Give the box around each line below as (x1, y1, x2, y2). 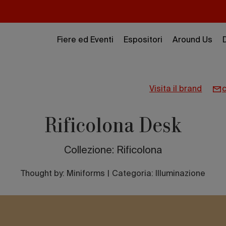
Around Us (173, 36, 212, 44)
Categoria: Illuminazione (112, 170, 205, 178)
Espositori (124, 36, 162, 44)
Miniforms (67, 170, 105, 178)
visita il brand (154, 85, 202, 93)
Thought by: (21, 170, 67, 178)
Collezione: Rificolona (64, 146, 162, 156)
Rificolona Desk (44, 112, 182, 137)
